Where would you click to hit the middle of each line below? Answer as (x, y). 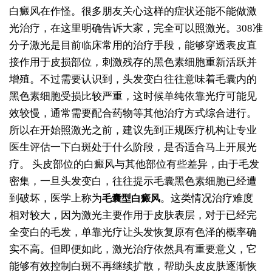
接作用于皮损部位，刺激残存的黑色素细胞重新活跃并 (133, 63)
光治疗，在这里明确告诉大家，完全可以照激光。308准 (136, 29)
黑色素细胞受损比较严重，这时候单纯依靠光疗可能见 (133, 97)
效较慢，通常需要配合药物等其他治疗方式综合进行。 (133, 114)
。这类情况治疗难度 (206, 199)
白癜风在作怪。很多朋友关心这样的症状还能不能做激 (133, 12)
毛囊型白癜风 (131, 199)
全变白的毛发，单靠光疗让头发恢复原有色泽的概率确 (133, 233)
